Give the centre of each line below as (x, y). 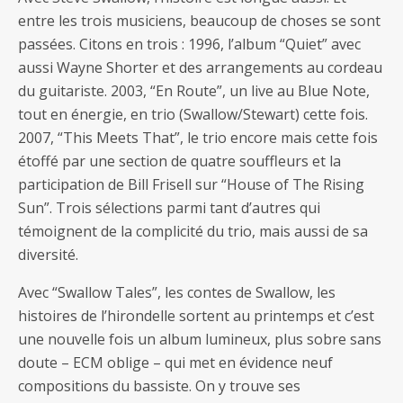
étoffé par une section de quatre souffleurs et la (179, 161)
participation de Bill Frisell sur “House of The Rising (191, 184)
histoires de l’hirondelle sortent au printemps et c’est (196, 316)
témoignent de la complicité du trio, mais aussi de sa (193, 231)
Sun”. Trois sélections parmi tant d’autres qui (169, 208)
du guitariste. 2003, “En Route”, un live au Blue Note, (194, 91)
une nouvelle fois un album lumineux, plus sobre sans (200, 339)
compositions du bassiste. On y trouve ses (159, 386)
